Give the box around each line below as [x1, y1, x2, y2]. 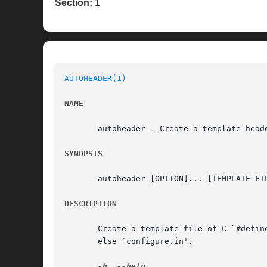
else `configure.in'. [64, 237, 193, 246]
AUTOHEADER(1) [64, 74, 126, 83]
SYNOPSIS [64, 149, 103, 159]
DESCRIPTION [64, 199, 117, 209]
